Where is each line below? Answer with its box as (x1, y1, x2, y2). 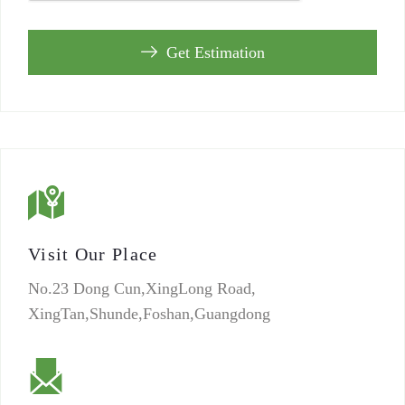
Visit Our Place (28, 244, 158, 264)
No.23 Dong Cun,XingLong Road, (28, 279, 256, 297)
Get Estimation (165, 43, 265, 61)
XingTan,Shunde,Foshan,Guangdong (28, 305, 270, 323)
